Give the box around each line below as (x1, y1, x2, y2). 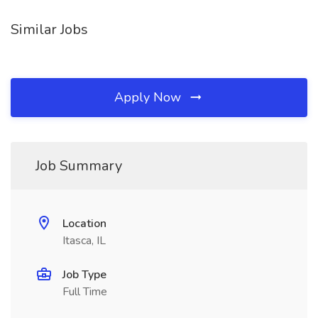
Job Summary (35, 156, 122, 175)
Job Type (62, 267, 106, 283)
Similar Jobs (11, 20, 88, 39)
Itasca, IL (62, 233, 106, 248)
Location (62, 216, 106, 231)
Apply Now (114, 89, 185, 106)
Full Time (62, 284, 107, 300)
